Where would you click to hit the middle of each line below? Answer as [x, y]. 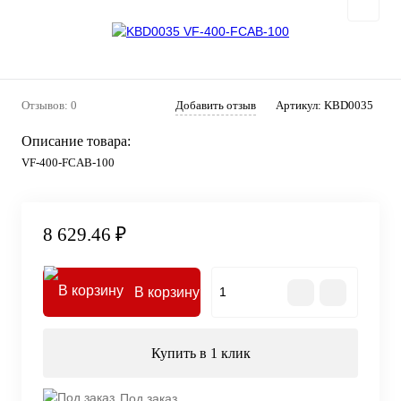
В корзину [167, 293]
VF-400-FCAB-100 [68, 162]
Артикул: [300, 105]
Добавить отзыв [216, 105]
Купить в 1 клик [200, 354]
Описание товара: [76, 141]
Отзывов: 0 [49, 105]
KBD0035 [349, 105]
